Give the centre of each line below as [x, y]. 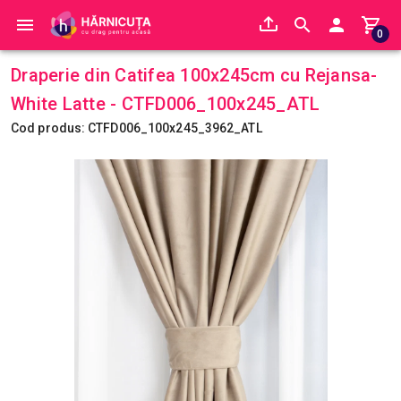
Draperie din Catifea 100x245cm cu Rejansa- [194, 75]
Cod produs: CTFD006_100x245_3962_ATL [137, 128]
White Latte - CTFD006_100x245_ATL [166, 104]
